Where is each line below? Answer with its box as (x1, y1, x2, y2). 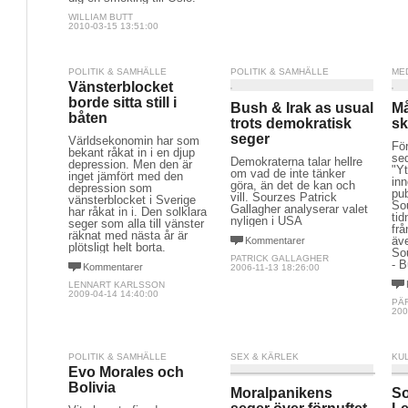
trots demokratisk (229, 116, 352, 131)
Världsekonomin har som (68, 134, 199, 148)
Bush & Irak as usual (229, 100, 373, 116)
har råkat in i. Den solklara (68, 205, 207, 219)
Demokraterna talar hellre (229, 155, 362, 168)
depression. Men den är (68, 158, 192, 171)
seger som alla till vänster (68, 217, 204, 230)
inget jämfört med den (68, 169, 183, 183)
